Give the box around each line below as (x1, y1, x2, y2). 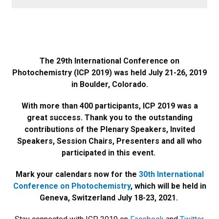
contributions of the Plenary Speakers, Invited (24, 125, 195, 134)
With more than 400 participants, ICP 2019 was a (21, 101, 198, 110)
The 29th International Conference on (40, 56, 179, 66)
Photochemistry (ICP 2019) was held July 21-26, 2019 (12, 68, 207, 77)
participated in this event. (62, 148, 157, 157)
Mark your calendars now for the (15, 170, 139, 179)
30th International (138, 170, 204, 179)
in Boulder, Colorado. (71, 80, 148, 89)
